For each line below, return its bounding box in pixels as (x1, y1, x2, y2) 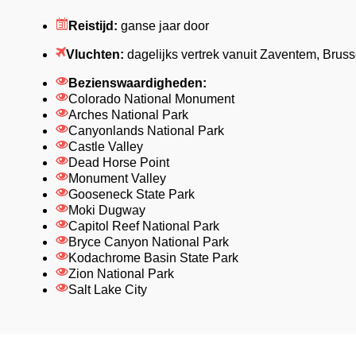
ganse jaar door (121, 18, 209, 33)
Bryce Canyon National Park (68, 234, 229, 249)
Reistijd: (68, 18, 121, 33)
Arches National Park (68, 107, 188, 122)
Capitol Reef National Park (68, 219, 219, 233)
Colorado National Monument (68, 91, 234, 106)
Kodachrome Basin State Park (68, 250, 238, 265)
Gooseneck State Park (68, 187, 195, 201)
